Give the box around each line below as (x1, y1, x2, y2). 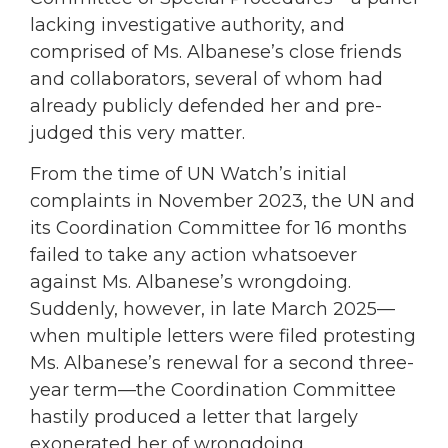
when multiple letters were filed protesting (30, 325, 416, 348)
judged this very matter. (30, 122, 245, 145)
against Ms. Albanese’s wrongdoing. (30, 271, 351, 294)
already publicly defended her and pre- (30, 95, 382, 118)
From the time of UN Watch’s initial (30, 163, 347, 186)
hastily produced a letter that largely (30, 406, 358, 429)
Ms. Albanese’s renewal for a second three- (30, 352, 414, 375)
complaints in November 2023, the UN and (30, 190, 415, 213)
